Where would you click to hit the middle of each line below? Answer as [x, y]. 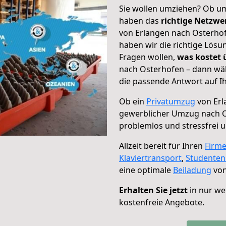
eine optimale [146, 170]
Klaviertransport [150, 158]
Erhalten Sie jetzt [153, 190]
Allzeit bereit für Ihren [162, 146]
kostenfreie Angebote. [162, 202]
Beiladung [192, 170]
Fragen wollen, [148, 57]
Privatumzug [171, 101]
